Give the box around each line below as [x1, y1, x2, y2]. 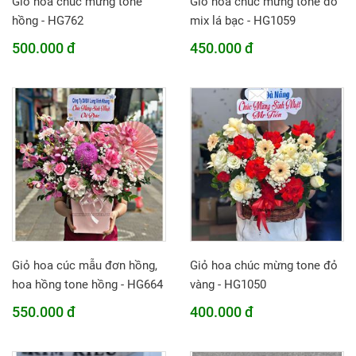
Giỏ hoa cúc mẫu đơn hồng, [12, 258, 157, 273]
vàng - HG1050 [190, 277, 266, 292]
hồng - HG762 [12, 14, 83, 28]
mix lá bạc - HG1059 [190, 14, 296, 28]
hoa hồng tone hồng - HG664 [12, 277, 163, 292]
